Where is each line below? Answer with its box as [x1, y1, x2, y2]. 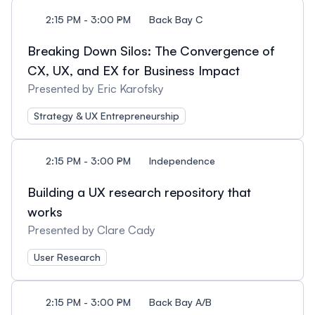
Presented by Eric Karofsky [27, 82, 164, 96]
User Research [34, 251, 101, 263]
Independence [149, 155, 215, 167]
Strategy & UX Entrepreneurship [34, 110, 179, 122]
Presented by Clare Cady [27, 223, 155, 237]
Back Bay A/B [149, 296, 212, 308]
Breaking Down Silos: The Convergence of [27, 43, 275, 58]
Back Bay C [149, 13, 202, 25]
